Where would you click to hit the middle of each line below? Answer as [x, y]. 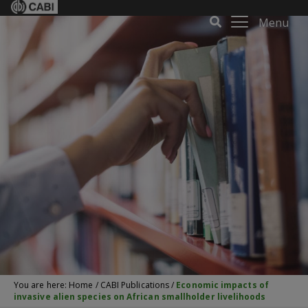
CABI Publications [135, 285]
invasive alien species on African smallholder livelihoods [140, 297]
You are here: [42, 285]
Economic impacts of [222, 285]
